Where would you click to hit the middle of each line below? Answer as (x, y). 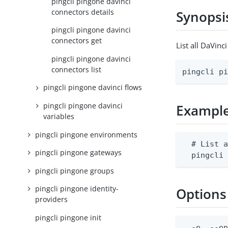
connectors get (77, 41)
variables (59, 116)
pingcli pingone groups (75, 170)
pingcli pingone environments (87, 134)
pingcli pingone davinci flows (93, 88)
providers (52, 199)
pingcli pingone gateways (79, 153)
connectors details (83, 12)
